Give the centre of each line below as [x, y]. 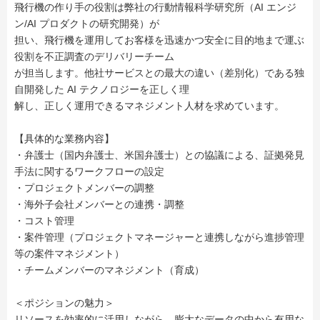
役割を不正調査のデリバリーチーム [94, 57]
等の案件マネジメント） [69, 254]
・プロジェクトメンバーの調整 [84, 188]
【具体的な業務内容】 [64, 139]
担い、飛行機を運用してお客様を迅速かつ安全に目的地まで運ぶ [159, 40]
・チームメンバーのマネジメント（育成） [109, 270]
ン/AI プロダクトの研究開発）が [87, 24]
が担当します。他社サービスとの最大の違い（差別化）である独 [159, 73]
